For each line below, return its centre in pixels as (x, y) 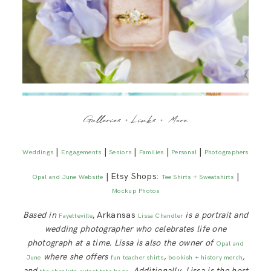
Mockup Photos (135, 191)
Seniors (120, 152)
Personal (184, 152)
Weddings (38, 152)
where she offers (76, 257)
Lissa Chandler (161, 216)
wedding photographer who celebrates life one (135, 229)
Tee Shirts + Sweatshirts (198, 177)
